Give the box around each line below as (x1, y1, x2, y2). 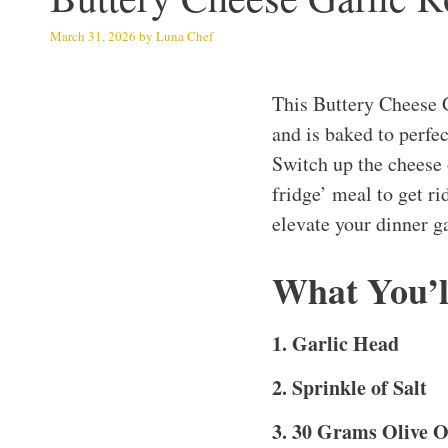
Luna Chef (156, 27, 213, 45)
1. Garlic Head (272, 328, 399, 358)
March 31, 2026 (50, 27, 136, 45)
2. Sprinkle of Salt (272, 372, 427, 402)
